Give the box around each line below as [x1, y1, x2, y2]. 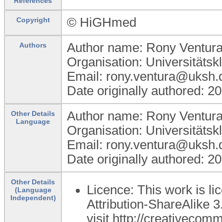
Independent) [10, 193, 56, 202]
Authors [19, 41, 47, 49]
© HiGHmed [67, 15, 136, 29]
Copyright [16, 15, 50, 24]
